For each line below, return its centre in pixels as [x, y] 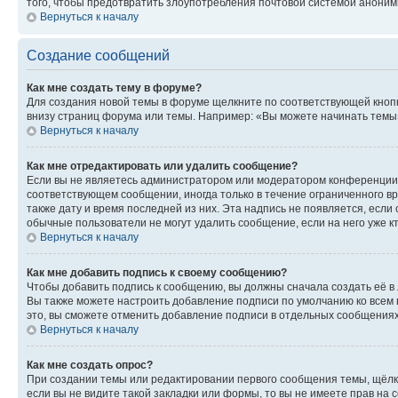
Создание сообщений [98, 56]
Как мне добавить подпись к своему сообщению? [157, 273]
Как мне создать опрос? [90, 365]
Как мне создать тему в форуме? [114, 88]
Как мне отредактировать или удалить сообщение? [162, 166]
